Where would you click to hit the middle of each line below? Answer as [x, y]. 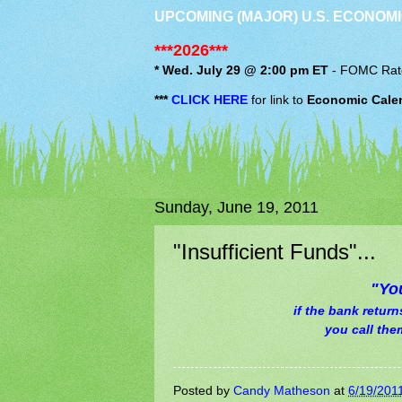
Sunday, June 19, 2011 [236, 207]
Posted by [203, 391]
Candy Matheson [282, 391]
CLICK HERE [210, 100]
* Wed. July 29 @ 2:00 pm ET [241, 71]
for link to [277, 100]
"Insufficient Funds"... [275, 251]
